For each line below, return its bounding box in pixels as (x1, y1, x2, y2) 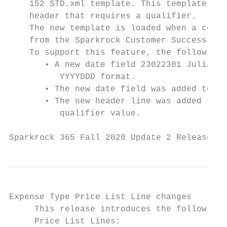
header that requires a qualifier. (9, 12, 197, 21)
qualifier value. (9, 109, 141, 118)
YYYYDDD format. (9, 72, 136, 82)
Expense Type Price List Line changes (9, 193, 192, 202)
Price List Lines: (9, 217, 121, 226)
